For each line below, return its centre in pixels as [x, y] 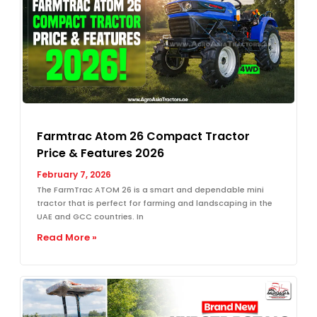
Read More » [67, 237]
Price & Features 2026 [100, 153]
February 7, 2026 [74, 174]
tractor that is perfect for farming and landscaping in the [155, 203]
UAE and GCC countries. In [90, 216]
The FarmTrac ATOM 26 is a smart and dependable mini [150, 189]
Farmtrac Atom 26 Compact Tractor [143, 136]
